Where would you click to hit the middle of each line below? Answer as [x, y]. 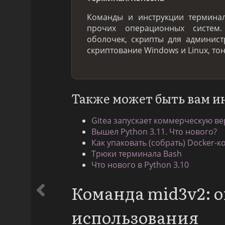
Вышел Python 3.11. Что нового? [154, 131]
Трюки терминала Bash [137, 153]
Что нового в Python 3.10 [140, 164]
